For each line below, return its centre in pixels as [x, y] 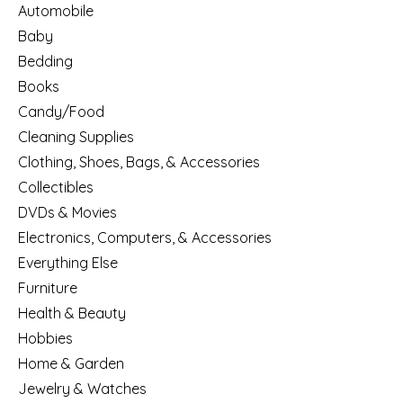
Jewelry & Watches [82, 388]
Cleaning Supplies [76, 136]
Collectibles [56, 187]
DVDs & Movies [67, 212]
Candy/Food [61, 111]
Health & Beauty [72, 313]
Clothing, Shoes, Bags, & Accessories [139, 161]
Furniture [48, 287]
